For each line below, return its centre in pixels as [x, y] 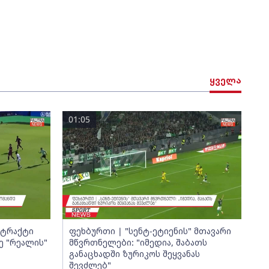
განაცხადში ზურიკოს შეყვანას [134, 254]
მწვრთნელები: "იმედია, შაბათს [138, 242]
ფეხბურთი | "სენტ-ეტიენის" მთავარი [150, 231]
